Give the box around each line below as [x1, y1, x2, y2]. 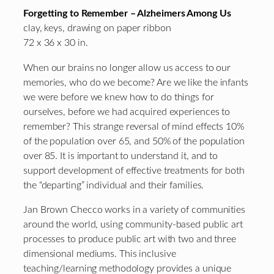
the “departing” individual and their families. [23, 180, 204, 190]
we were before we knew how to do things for [23, 92, 214, 102]
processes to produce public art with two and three [23, 234, 236, 244]
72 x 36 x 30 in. [23, 38, 88, 48]
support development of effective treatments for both [23, 165, 245, 176]
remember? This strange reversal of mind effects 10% [23, 121, 244, 131]
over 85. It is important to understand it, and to [23, 150, 218, 161]
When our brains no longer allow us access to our [23, 62, 231, 73]
